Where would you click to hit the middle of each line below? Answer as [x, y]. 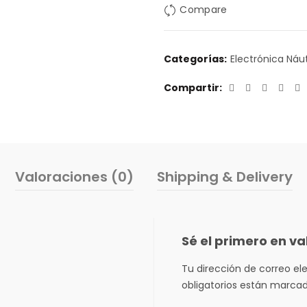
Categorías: [196, 59]
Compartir [192, 88]
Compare [204, 10]
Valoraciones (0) [74, 177]
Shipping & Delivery [224, 177]
